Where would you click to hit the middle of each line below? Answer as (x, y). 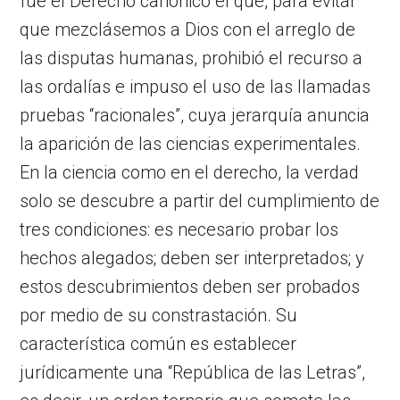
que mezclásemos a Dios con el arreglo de (188, 29)
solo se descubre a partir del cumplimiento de (200, 200)
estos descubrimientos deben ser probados (190, 286)
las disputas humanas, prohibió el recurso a (192, 58)
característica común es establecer (158, 343)
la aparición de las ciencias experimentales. (191, 143)
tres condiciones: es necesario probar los (179, 229)
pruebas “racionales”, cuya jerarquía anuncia (195, 115)
